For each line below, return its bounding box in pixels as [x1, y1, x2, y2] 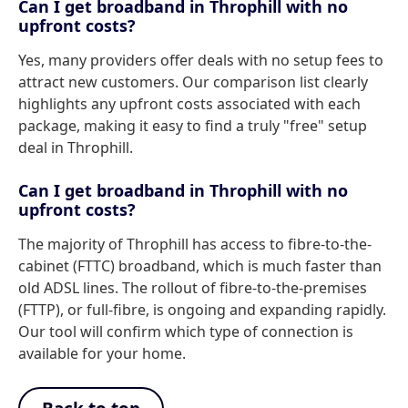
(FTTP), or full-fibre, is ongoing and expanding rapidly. [18, 300, 386, 320]
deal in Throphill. [18, 138, 133, 158]
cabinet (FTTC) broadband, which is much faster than [18, 256, 382, 276]
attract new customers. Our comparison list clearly [18, 72, 368, 92]
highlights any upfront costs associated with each [18, 94, 361, 114]
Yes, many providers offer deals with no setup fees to [18, 50, 383, 70]
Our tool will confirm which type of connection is [18, 321, 353, 342]
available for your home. [18, 343, 186, 363]
